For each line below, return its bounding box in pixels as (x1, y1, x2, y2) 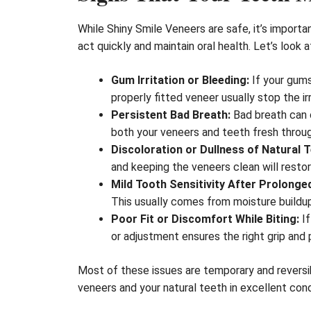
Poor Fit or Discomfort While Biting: (111, 212, 299, 226)
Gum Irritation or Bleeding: (111, 73, 249, 87)
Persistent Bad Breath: (111, 108, 230, 121)
